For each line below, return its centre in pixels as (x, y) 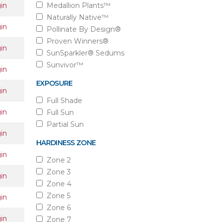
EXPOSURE (55, 83)
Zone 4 (57, 184)
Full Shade (62, 101)
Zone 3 (57, 172)
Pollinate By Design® (82, 29)
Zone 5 (56, 196)
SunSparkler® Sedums (83, 53)
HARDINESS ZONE (66, 143)
